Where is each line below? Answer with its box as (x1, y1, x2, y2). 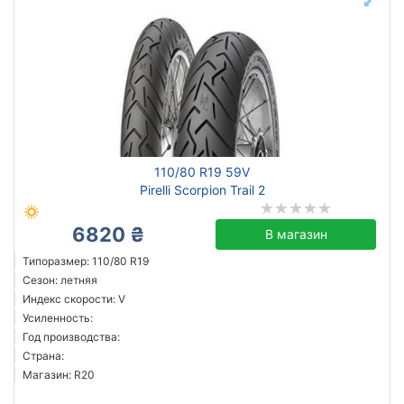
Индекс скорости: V (23, 292, 125, 306)
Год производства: (23, 330, 120, 344)
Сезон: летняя (23, 273, 97, 287)
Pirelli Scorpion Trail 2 (139, 182, 265, 197)
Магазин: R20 (23, 368, 95, 381)
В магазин (264, 226, 327, 242)
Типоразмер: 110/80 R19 (23, 254, 149, 268)
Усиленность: (23, 311, 93, 325)
